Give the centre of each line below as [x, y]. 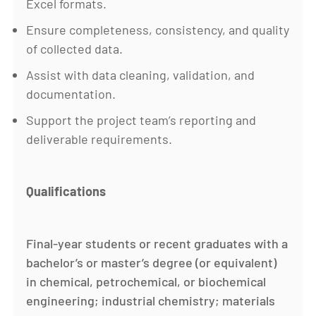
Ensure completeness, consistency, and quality [158, 29]
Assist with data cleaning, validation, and [141, 74]
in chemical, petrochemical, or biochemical [146, 281]
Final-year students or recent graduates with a [157, 243]
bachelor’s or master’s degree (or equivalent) [152, 262]
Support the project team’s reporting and [141, 120]
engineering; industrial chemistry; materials [151, 300]
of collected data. [75, 48]
